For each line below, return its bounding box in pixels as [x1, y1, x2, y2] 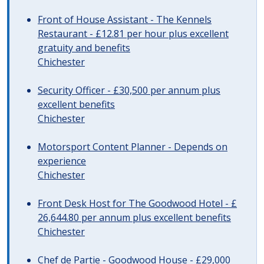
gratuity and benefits [38, 41, 130, 54]
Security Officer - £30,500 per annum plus [38, 84, 220, 97]
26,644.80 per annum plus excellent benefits [38, 211, 231, 224]
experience [38, 154, 86, 167]
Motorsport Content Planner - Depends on [38, 140, 227, 153]
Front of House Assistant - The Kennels [38, 13, 212, 26]
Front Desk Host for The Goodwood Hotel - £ [38, 197, 237, 210]
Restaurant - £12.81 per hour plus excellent [38, 27, 229, 40]
